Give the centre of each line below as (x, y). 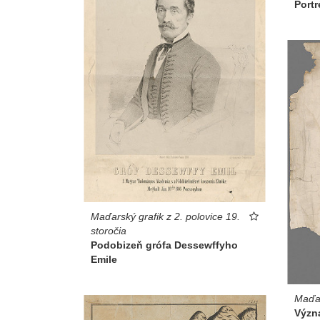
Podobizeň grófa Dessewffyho (164, 245)
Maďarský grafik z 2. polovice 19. (165, 216)
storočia (109, 230)
